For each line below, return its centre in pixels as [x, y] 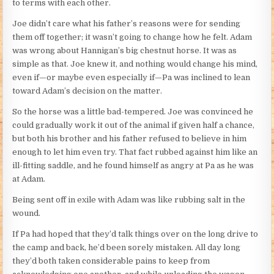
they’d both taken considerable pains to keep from [111, 261]
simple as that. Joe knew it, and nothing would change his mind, [135, 64]
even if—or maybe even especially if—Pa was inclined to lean [131, 78]
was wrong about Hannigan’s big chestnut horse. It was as [125, 51]
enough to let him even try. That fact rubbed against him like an [135, 152]
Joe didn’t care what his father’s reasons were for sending [127, 24]
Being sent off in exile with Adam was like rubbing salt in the [129, 200]
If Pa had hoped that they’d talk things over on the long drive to [135, 234]
